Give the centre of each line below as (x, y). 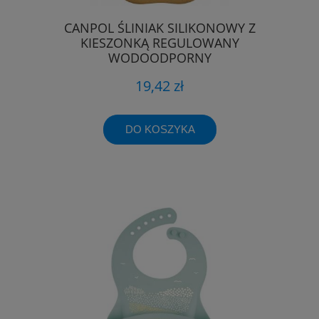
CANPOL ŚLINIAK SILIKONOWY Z (159, 27)
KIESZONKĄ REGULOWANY (159, 42)
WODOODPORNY (159, 57)
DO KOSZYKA (160, 129)
